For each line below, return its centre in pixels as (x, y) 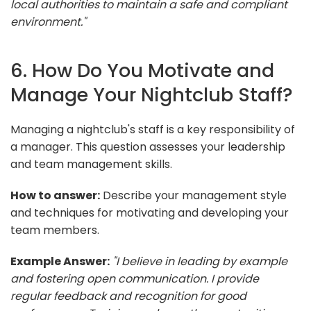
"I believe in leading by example (200, 261)
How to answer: (55, 195)
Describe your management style (193, 195)
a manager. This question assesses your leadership (148, 146)
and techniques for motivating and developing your (150, 212)
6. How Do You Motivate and (142, 70)
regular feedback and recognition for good (128, 296)
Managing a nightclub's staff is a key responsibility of (153, 129)
